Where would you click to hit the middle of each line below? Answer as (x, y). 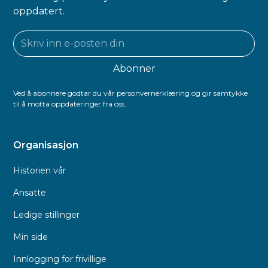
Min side (31, 237)
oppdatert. (39, 11)
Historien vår (40, 170)
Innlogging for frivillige (60, 259)
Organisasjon (46, 145)
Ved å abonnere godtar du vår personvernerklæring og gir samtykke (131, 93)
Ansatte (30, 192)
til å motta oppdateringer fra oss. (70, 103)
